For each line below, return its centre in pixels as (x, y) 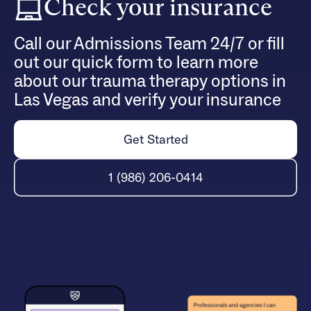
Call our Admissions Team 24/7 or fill (149, 44)
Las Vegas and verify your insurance (148, 100)
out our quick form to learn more (136, 63)
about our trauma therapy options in (150, 82)
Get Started (155, 140)
